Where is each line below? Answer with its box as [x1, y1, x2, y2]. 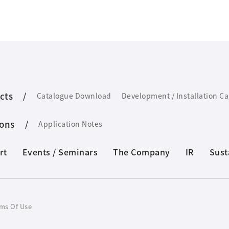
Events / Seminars [22, 145, 98, 158]
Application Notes [38, 118, 103, 129]
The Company [113, 145, 170, 158]
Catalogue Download [36, 90, 111, 101]
